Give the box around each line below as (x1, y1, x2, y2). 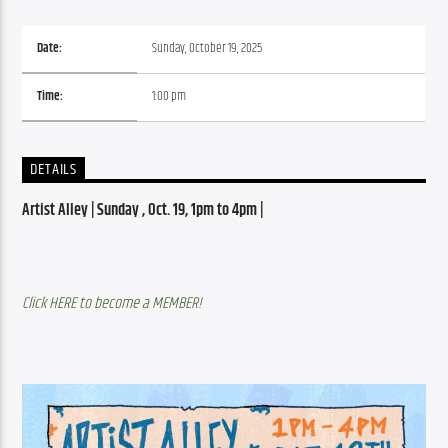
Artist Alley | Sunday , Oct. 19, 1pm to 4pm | (22, 197, 267, 223)
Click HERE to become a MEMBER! (22, 290, 203, 316)
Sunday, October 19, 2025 (152, 39, 263, 59)
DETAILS (30, 157, 78, 183)
